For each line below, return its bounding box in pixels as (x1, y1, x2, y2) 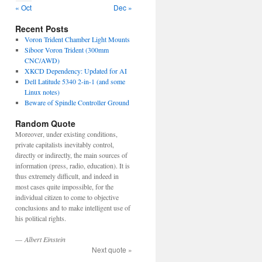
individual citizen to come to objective (15, 192, 119, 202)
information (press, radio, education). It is (15, 161, 130, 170)
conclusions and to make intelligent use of (15, 203, 130, 212)
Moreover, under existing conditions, (15, 129, 118, 139)
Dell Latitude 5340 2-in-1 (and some (24, 77, 125, 86)
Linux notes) (24, 87, 60, 96)
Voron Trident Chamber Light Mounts (24, 35, 130, 44)
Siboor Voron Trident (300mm (24, 45, 109, 54)
